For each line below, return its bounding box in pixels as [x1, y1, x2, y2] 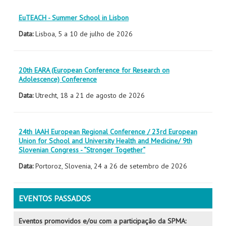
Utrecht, [35, 91, 60, 100]
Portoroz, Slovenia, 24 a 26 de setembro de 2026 [35, 161, 187, 171]
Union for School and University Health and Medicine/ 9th [18, 136, 192, 145]
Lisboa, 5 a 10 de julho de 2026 [33, 29, 133, 38]
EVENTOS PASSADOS [18, 193, 91, 203]
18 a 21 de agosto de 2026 [60, 91, 145, 100]
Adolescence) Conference [18, 75, 97, 84]
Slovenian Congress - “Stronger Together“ [18, 145, 145, 154]
